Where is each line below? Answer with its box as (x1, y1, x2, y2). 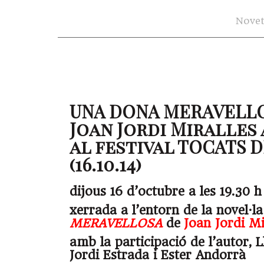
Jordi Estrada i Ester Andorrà (70, 248, 246, 263)
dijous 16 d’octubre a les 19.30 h (70, 184, 262, 199)
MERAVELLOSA (70, 216, 162, 231)
